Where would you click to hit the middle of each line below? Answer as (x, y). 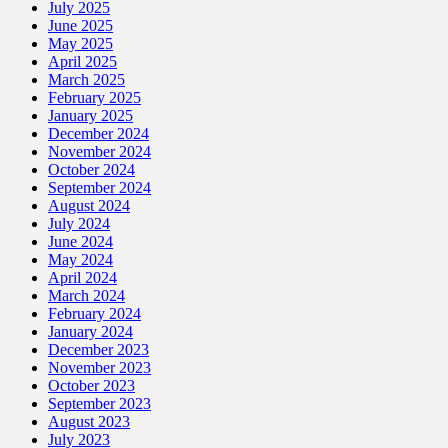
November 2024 (99, 151)
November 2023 (99, 367)
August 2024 (89, 205)
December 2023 (98, 349)
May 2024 (80, 259)
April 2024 (82, 277)
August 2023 (89, 421)
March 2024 (86, 295)
